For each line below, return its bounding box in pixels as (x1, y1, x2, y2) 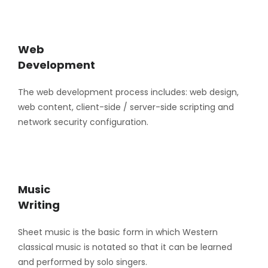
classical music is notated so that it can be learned (18, 241, 232, 254)
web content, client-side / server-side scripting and (18, 101, 234, 114)
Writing (18, 197, 60, 213)
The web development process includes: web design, (18, 86, 239, 99)
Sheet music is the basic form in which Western (18, 226, 218, 239)
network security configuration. (18, 116, 148, 129)
